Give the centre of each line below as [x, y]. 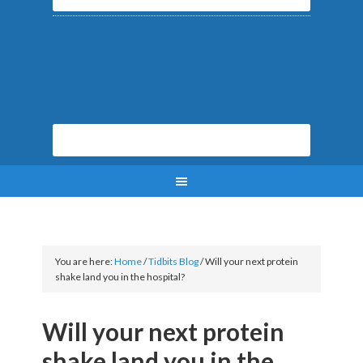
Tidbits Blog [174, 261]
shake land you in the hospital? [120, 277]
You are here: [85, 261]
